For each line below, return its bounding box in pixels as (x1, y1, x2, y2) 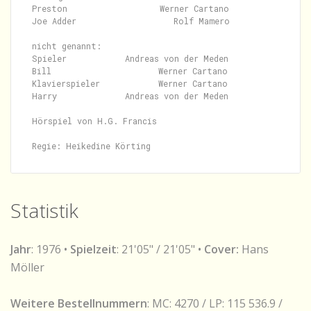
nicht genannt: (32, 40, 101, 51)
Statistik (10, 197, 78, 224)
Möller (10, 260, 44, 275)
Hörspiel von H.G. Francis (32, 115, 157, 126)
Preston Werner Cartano (32, 3, 229, 14)
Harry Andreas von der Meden (32, 90, 228, 101)
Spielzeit (70, 242, 117, 257)
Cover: (204, 242, 239, 257)
